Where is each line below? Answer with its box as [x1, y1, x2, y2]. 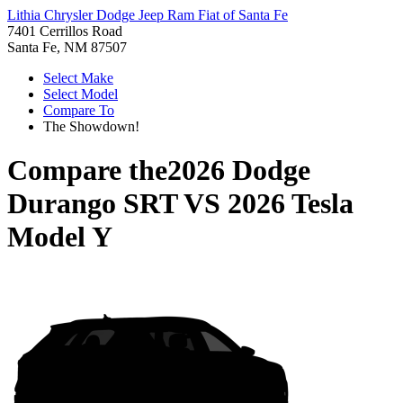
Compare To [43, 103, 114, 118]
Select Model [43, 86, 118, 102]
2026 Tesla [228, 187, 354, 220]
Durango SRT [7, 187, 177, 220]
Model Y [7, 220, 112, 254]
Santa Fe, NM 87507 [7, 40, 127, 55]
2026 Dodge [167, 154, 310, 187]
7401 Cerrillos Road [7, 23, 122, 39]
